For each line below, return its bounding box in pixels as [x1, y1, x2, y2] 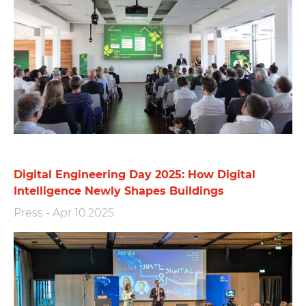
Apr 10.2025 [53, 206, 114, 219]
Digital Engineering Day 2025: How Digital [14, 167, 255, 181]
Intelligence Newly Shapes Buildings [14, 184, 224, 197]
